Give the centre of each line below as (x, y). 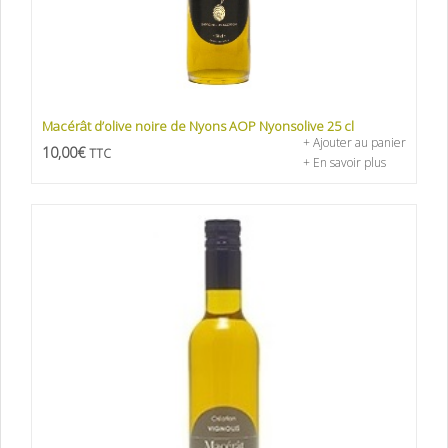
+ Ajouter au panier (354, 143)
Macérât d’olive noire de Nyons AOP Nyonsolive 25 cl (198, 126)
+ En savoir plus (344, 163)
